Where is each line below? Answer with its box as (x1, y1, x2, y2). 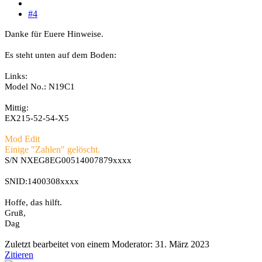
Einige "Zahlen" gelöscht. (5, 144, 100, 155)
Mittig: (5, 103, 29, 113)
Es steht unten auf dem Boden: (5, 50, 116, 60)
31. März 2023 (155, 239, 209, 250)
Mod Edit (5, 134, 40, 144)
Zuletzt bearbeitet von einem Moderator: (5, 239, 155, 250)
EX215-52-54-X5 (5, 113, 69, 123)
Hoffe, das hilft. (5, 198, 62, 208)
